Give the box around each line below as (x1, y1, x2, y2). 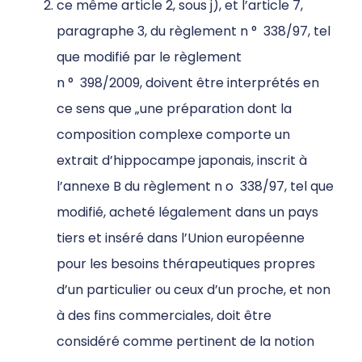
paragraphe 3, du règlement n (57, 22, 251, 41)
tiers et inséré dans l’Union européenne (57, 229, 305, 248)
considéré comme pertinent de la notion (57, 332, 314, 351)
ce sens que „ (57, 99, 140, 119)
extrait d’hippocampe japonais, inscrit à (57, 151, 307, 170)
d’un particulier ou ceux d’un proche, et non (57, 280, 330, 300)
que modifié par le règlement (57, 48, 242, 67)
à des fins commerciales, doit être (57, 306, 271, 326)
